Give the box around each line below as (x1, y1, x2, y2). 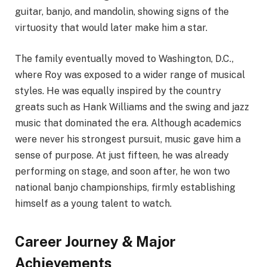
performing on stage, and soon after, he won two (15, 165, 230, 177)
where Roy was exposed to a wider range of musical (15, 69, 245, 80)
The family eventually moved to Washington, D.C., (15, 52, 234, 64)
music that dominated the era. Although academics (15, 117, 241, 129)
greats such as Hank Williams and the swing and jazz (15, 101, 249, 113)
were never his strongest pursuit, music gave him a (15, 133, 241, 145)
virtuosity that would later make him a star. (15, 22, 207, 34)
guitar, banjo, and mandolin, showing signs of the (15, 6, 229, 18)
